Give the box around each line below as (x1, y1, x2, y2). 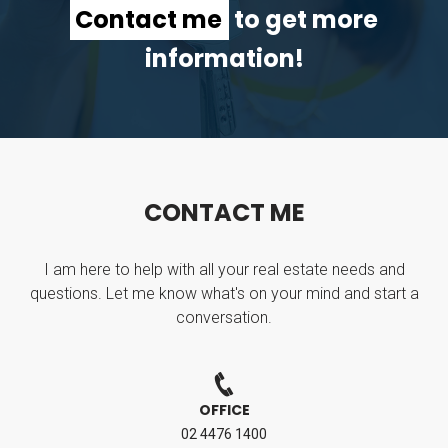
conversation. (176, 308, 272, 327)
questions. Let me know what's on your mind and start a (29, 284, 419, 303)
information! (144, 42, 304, 75)
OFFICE (198, 400, 250, 420)
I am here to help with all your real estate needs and (43, 260, 405, 279)
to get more (229, 3, 378, 36)
